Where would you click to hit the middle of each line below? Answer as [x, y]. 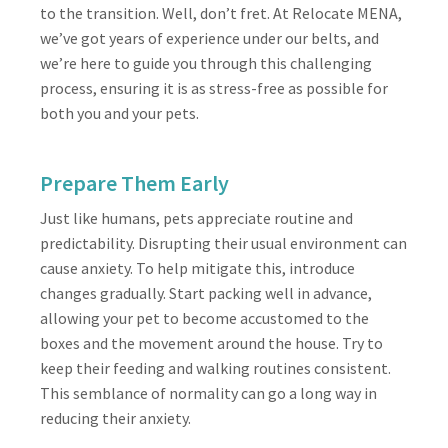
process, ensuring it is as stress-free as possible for [214, 87]
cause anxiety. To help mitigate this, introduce [197, 267]
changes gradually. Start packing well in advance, [206, 292]
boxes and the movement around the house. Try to [211, 342]
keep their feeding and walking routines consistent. [215, 367]
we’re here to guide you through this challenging [206, 62]
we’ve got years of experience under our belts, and [209, 37]
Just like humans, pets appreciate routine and [196, 217]
